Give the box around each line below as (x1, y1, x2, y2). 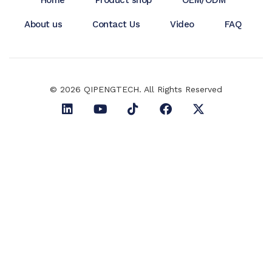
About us (24, 18, 62, 30)
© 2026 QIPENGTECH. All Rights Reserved (50, 84, 222, 94)
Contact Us (92, 18, 140, 30)
